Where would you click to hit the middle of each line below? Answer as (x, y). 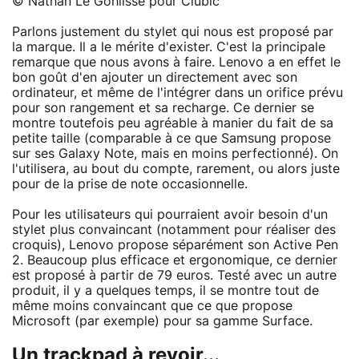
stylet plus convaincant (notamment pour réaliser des (174, 230)
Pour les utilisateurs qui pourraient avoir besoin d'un (170, 214)
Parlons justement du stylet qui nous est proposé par (173, 32)
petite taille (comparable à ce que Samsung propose (171, 138)
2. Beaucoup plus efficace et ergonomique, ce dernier (175, 260)
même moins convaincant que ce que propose (152, 306)
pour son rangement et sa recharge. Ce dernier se (163, 108)
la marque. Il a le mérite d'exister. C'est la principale (169, 47)
